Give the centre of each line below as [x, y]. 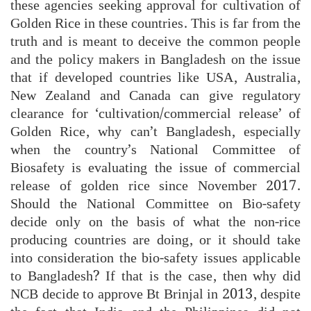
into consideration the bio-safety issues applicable [155, 258]
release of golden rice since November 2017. [155, 186]
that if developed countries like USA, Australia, [155, 77]
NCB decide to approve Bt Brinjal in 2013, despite [155, 294]
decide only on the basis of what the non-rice [155, 222]
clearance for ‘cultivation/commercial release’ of [155, 114]
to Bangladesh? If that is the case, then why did [155, 276]
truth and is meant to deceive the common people [155, 41]
